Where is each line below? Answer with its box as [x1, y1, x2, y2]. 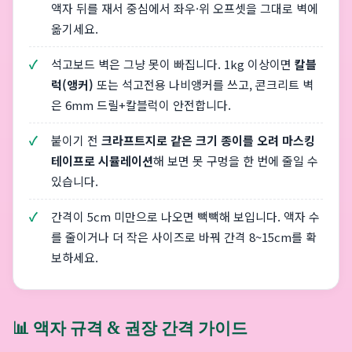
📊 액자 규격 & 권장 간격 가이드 [13, 317, 247, 339]
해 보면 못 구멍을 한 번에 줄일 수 [153, 152, 318, 169]
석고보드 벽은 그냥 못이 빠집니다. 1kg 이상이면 [51, 56, 295, 72]
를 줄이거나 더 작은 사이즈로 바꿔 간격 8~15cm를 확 [51, 229, 317, 245]
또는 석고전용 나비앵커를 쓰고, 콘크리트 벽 [93, 76, 313, 93]
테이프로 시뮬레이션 [51, 152, 153, 169]
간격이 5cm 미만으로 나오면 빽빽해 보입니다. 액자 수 [51, 208, 320, 225]
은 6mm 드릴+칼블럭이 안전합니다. [51, 97, 231, 113]
